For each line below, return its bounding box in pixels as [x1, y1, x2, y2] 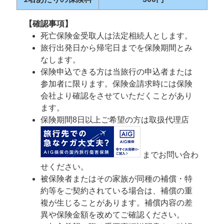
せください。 [40, 162, 88, 171]
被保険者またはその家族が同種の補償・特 [40, 174, 192, 183]
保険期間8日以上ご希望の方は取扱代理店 [40, 115, 189, 124]
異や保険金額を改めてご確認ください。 [40, 210, 184, 219]
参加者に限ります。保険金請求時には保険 [40, 79, 192, 88]
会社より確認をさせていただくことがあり [40, 91, 192, 100]
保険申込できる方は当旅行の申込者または [40, 67, 192, 76]
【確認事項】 [24, 19, 72, 28]
